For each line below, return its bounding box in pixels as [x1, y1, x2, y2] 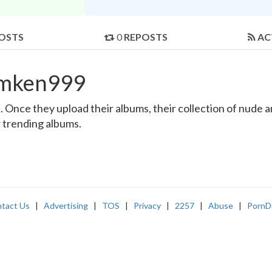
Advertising [44, 200, 88, 211]
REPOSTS [124, 31, 168, 43]
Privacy [134, 200, 161, 211]
